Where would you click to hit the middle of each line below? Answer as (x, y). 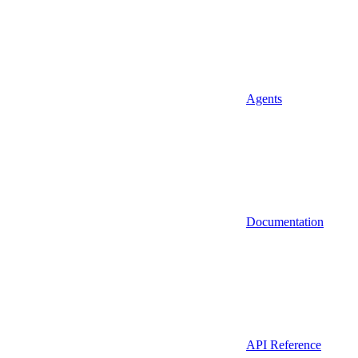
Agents (264, 99)
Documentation (285, 222)
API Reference (284, 345)
